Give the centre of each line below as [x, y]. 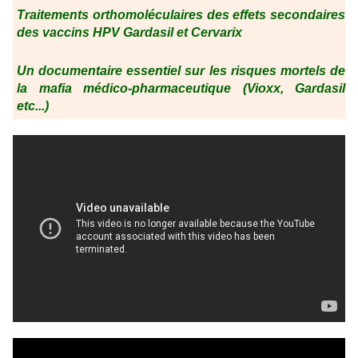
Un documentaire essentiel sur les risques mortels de [181, 71]
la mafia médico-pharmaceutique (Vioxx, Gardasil [181, 89]
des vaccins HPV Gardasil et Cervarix [129, 33]
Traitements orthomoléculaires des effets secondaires [181, 15]
